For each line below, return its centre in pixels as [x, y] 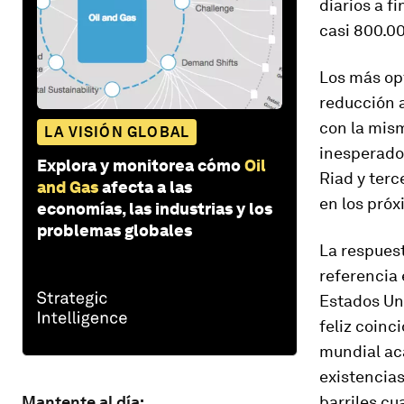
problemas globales [115, 230]
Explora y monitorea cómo [139, 165]
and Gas [68, 187]
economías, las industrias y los [155, 208]
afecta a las [147, 187]
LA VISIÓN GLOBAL [117, 132]
